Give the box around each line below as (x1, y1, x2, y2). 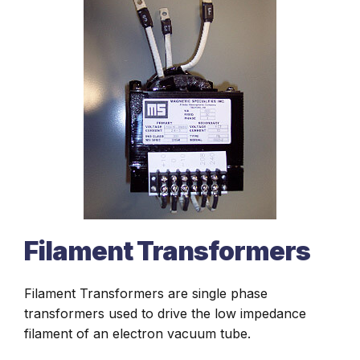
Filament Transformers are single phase (24, 285, 268, 301)
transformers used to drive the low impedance (24, 305, 306, 321)
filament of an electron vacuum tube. (24, 325, 251, 342)
